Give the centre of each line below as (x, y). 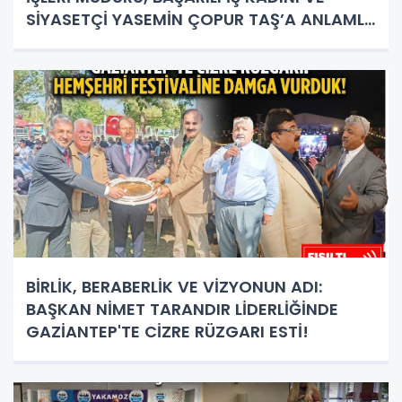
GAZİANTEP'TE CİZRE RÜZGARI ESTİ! (167, 331)
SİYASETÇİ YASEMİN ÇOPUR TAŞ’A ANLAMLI (197, 19)
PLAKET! (58, 41)
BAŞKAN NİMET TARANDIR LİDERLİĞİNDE (182, 309)
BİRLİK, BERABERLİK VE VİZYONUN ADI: (174, 286)
